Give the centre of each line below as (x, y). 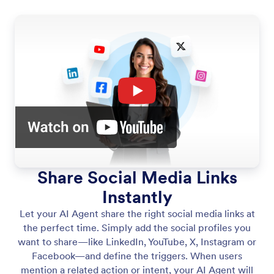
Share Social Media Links (137, 177)
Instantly (137, 197)
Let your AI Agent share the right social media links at (137, 213)
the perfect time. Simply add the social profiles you (137, 227)
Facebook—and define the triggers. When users (137, 255)
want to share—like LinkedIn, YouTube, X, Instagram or (137, 241)
